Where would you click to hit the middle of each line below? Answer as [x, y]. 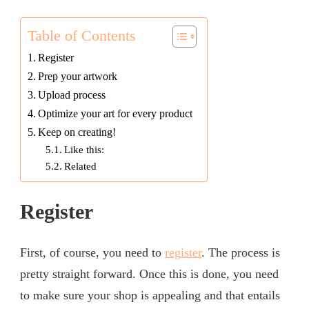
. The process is [241, 252]
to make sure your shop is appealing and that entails [150, 295]
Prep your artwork [78, 77]
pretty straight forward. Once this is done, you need [149, 273]
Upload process [72, 96]
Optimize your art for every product [116, 114]
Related [80, 167]
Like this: [84, 150]
